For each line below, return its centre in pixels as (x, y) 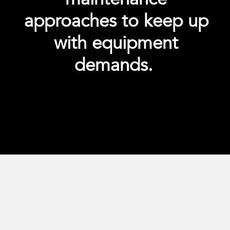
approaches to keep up (116, 21)
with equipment (116, 43)
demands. (116, 65)
